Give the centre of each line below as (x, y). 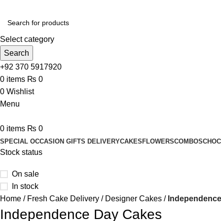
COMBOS (188, 141)
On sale (25, 174)
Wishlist (20, 92)
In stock (25, 186)
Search (17, 53)
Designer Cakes (133, 199)
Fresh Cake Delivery (63, 199)
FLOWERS (158, 141)
